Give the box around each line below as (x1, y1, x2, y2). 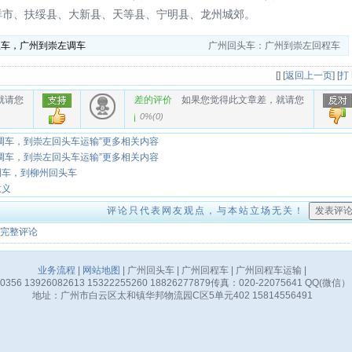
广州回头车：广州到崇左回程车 (208, 40, 340, 51)
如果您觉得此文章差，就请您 (172, 94, 304, 105)
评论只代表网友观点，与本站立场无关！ (107, 205, 305, 216)
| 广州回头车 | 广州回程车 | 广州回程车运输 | (120, 265, 306, 276)
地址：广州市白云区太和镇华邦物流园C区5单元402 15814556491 (31, 290, 313, 301)
